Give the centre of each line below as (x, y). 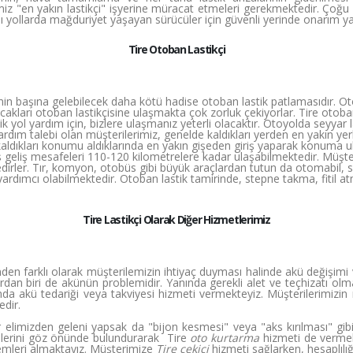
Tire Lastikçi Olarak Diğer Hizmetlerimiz (176, 219)
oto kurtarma (225, 338)
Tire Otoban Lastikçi (176, 49)
